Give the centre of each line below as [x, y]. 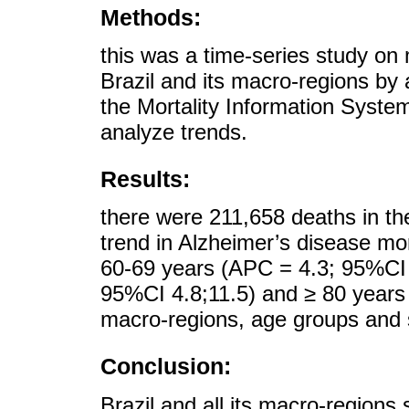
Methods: [151, 17]
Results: [145, 178]
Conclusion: [166, 367]
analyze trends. [174, 131]
